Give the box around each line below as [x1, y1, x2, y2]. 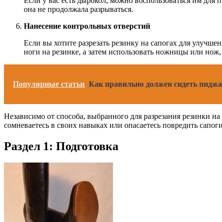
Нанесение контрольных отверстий [24, 21, 150, 30]
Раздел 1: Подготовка [4, 139, 118, 153]
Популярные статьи [13, 79, 85, 88]
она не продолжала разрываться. [24, 4, 133, 13]
